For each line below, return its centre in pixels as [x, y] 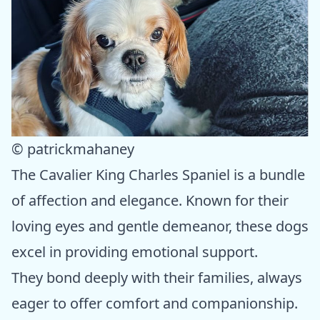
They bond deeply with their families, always [157, 278]
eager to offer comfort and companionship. [155, 304]
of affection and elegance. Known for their [150, 201]
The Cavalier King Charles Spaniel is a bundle [158, 175]
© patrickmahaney [73, 149]
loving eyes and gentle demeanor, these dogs [160, 226]
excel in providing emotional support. [135, 252]
